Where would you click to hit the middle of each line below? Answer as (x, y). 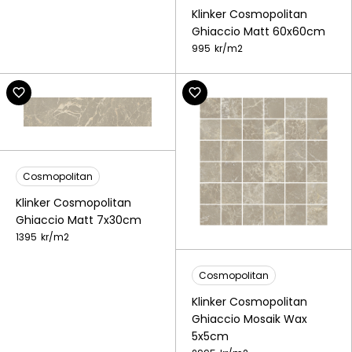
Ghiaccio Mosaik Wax (249, 319)
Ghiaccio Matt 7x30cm (79, 220)
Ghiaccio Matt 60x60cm (258, 31)
